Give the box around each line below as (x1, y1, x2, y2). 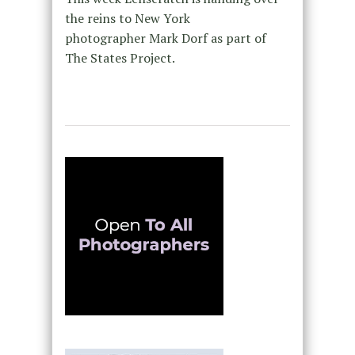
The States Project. (64, 49, 175, 67)
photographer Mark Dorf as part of (64, 29, 266, 48)
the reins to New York (64, 10, 190, 28)
